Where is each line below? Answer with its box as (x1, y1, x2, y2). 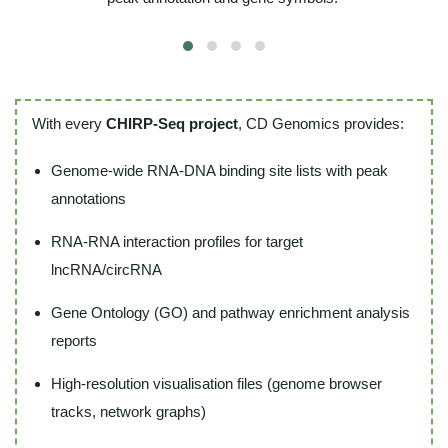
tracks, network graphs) (51, 403, 206, 420)
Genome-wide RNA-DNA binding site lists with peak (51, 162, 388, 179)
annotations (51, 190, 126, 207)
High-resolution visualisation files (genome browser (51, 375, 382, 392)
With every (32, 115, 106, 132)
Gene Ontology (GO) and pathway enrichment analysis (51, 304, 410, 321)
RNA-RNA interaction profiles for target (51, 233, 303, 250)
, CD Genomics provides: (238, 115, 404, 132)
